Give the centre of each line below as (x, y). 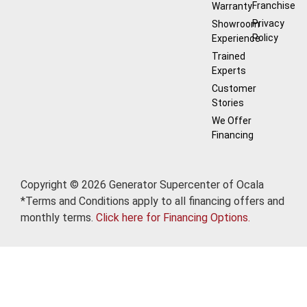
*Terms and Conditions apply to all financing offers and (152, 201)
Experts (229, 70)
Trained (228, 56)
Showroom (235, 24)
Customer (234, 88)
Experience (236, 38)
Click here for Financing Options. (173, 217)
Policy (266, 37)
